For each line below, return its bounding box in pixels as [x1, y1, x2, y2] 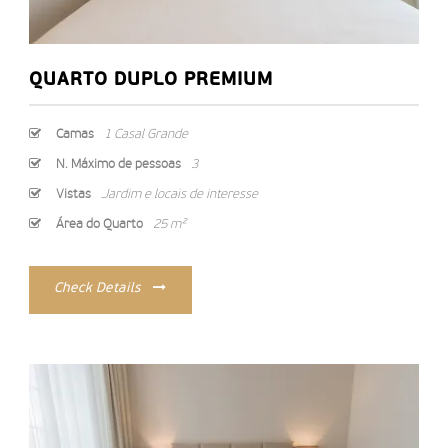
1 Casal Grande [104, 128, 188, 142]
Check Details [54, 282, 141, 296]
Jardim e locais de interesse [101, 188, 258, 202]
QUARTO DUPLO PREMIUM [29, 71, 273, 90]
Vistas [56, 188, 91, 202]
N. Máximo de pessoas [56, 158, 181, 172]
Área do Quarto [56, 218, 143, 232]
